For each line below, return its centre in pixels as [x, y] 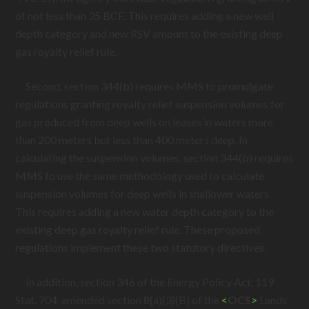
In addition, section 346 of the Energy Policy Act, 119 [145, 282]
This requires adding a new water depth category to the [145, 211]
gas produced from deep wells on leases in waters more [144, 122]
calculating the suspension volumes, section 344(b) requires [154, 158]
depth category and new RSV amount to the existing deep [149, 33]
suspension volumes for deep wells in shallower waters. [143, 193]
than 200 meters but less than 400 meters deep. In [132, 140]
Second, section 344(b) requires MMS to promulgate [144, 86]
